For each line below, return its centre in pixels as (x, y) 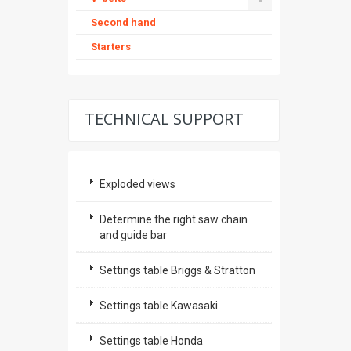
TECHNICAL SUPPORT (164, 119)
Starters (111, 47)
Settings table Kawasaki (159, 306)
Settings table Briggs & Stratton (177, 270)
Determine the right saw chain (174, 219)
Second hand (123, 22)
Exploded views (138, 184)
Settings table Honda (151, 341)
